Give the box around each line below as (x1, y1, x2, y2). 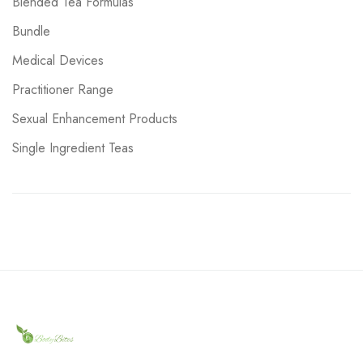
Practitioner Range (20, 80, 113, 100)
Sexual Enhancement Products (19, 109, 177, 129)
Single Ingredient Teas (19, 139, 134, 158)
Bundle (20, 22, 50, 41)
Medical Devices (23, 51, 104, 70)
